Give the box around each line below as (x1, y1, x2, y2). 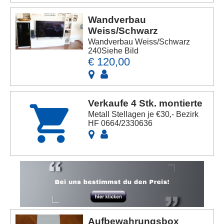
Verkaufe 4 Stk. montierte (88, 98, 203, 109)
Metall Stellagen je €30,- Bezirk (88, 110, 199, 119)
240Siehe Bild (88, 46, 139, 55)
